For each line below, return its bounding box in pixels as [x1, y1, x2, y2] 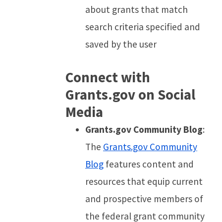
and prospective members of [85, 192, 203, 205]
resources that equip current [85, 175, 203, 187]
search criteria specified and [85, 20, 200, 33]
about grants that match [85, 3, 188, 15]
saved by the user [85, 38, 157, 50]
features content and [104, 158, 194, 170]
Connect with [65, 68, 150, 86]
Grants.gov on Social [65, 85, 195, 104]
